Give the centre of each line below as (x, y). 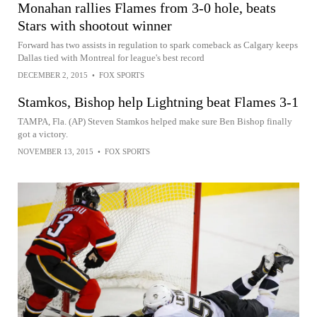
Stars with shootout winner (95, 25)
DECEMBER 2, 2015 (53, 75)
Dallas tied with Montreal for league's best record (111, 58)
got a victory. (43, 134)
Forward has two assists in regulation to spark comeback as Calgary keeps (158, 45)
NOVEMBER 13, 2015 (56, 151)
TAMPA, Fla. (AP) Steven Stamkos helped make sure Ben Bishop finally (155, 121)
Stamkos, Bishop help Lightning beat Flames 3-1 (158, 102)
